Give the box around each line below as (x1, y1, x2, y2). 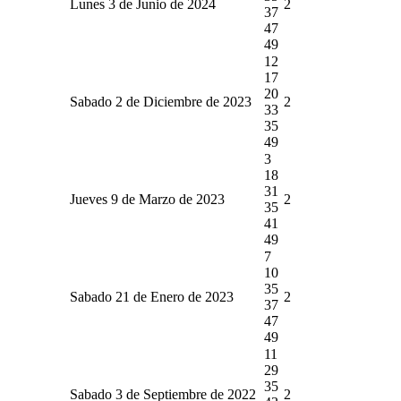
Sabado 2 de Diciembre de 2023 (70, 93, 252, 109)
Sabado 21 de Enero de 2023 (70, 288, 234, 304)
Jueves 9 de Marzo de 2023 (70, 191, 225, 207)
